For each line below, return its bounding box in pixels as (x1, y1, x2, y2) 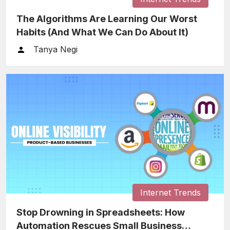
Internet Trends (140, 187, 201, 198)
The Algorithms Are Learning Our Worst (16, 13, 197, 24)
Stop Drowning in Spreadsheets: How (16, 206, 185, 218)
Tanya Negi (33, 44, 78, 54)
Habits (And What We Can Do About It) (16, 26, 188, 37)
